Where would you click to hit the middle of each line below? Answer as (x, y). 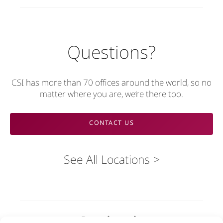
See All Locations (107, 159)
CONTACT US (111, 123)
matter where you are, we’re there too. (111, 94)
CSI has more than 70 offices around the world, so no (111, 82)
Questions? (111, 52)
